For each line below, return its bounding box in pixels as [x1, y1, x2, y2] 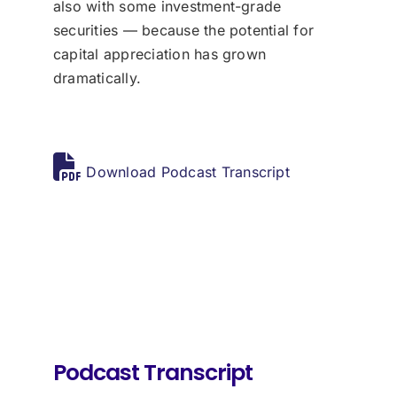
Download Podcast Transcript [82, 163, 290, 182]
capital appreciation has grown [52, 45, 267, 64]
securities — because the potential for [52, 21, 315, 40]
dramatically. [52, 69, 142, 88]
